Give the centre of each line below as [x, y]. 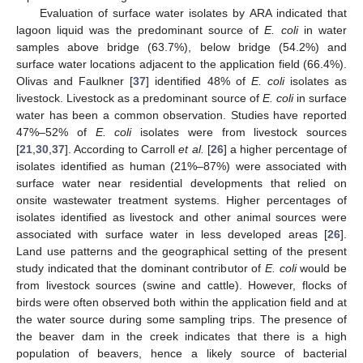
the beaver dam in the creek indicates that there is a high [181, 337]
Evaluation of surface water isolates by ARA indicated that [193, 13]
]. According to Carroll [122, 149]
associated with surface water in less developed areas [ [172, 235]
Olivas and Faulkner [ [75, 81]
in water [322, 30]
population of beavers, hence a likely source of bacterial [181, 354]
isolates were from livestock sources [239, 132]
